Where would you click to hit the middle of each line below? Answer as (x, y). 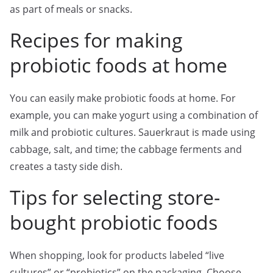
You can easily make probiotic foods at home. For (123, 98)
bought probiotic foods (114, 222)
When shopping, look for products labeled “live (117, 255)
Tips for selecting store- (115, 197)
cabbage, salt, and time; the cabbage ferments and (126, 149)
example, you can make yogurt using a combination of (134, 115)
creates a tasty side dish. (66, 166)
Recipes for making (96, 40)
